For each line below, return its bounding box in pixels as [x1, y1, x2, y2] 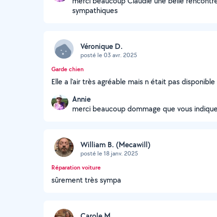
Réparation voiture [51, 163, 101, 171]
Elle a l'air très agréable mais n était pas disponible [51, 77, 215, 87]
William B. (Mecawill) [80, 139, 151, 150]
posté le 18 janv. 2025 [80, 149, 138, 157]
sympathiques [72, 5, 118, 15]
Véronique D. [80, 41, 123, 51]
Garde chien [51, 65, 84, 73]
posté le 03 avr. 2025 [80, 50, 137, 59]
